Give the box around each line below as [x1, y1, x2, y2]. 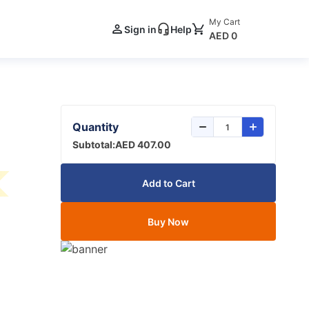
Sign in [124, 23, 157, 35]
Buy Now [148, 215, 189, 228]
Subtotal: [72, 139, 115, 150]
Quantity [72, 120, 119, 134]
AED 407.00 [115, 139, 171, 150]
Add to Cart [141, 177, 195, 189]
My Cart [209, 16, 240, 27]
